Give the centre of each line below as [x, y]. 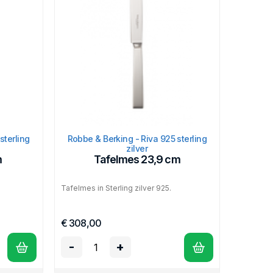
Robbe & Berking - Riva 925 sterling [137, 138]
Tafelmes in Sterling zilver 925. [118, 188]
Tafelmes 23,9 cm [137, 159]
